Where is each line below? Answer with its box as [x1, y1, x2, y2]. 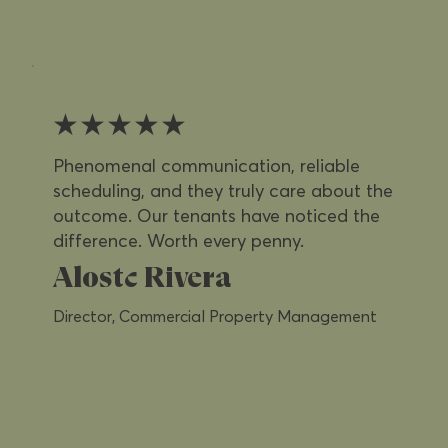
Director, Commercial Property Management [52, 306, 377, 327]
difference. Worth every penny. [53, 228, 305, 252]
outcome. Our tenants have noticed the [53, 203, 381, 227]
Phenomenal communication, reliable [53, 153, 361, 177]
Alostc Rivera [52, 264, 231, 295]
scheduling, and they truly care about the [53, 178, 394, 202]
